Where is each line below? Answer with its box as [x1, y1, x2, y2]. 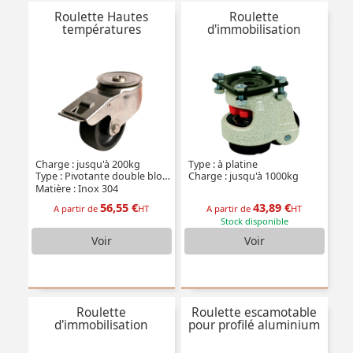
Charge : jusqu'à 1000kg [185, 169, 299, 184]
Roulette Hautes [54, 9, 149, 26]
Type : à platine [185, 157, 258, 171]
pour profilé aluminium [188, 317, 321, 334]
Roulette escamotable [191, 304, 318, 321]
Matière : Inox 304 [32, 182, 118, 196]
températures [61, 21, 141, 39]
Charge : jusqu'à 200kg [32, 157, 140, 171]
